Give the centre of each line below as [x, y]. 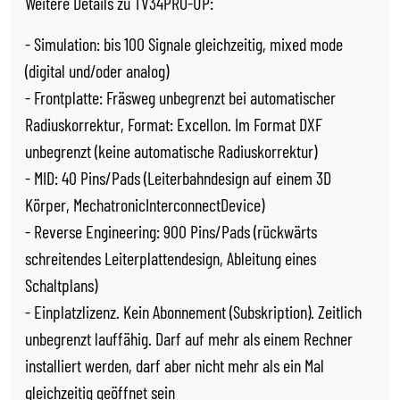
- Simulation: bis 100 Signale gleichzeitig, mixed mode [184, 44]
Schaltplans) [61, 285]
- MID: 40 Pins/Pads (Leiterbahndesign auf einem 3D [178, 178]
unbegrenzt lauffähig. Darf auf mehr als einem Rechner [189, 338]
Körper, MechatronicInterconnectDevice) [145, 204]
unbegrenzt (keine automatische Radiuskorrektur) [171, 151]
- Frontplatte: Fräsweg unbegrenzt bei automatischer [180, 97]
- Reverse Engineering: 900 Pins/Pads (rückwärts [171, 231]
